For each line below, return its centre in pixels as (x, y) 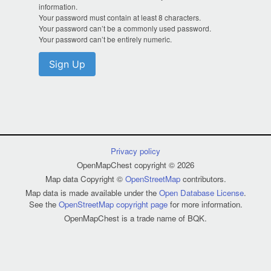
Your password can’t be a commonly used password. (125, 28)
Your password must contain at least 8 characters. (120, 17)
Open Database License (201, 193)
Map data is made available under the (92, 193)
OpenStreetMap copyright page (113, 204)
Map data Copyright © (85, 179)
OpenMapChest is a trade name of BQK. (135, 218)
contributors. (203, 179)
